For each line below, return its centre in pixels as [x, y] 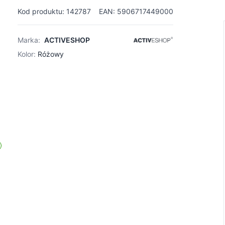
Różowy [50, 54]
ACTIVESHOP [67, 40]
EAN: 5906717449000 [136, 11]
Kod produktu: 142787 [54, 11]
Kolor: [26, 54]
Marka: [30, 40]
